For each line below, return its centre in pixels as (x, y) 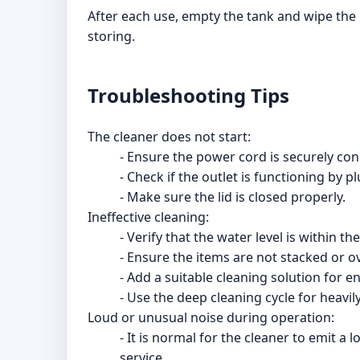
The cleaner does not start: (169, 137)
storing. (111, 37)
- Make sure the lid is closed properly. (233, 197)
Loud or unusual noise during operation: (211, 318)
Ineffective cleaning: (148, 217)
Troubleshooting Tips (188, 96)
